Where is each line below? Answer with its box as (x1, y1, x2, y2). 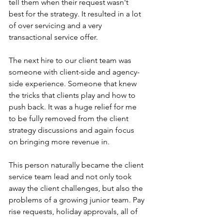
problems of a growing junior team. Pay (9, 195, 146, 205)
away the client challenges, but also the (9, 184, 145, 193)
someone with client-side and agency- (9, 67, 139, 77)
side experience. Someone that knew (9, 79, 139, 89)
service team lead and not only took (9, 172, 134, 182)
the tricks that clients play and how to (9, 91, 138, 100)
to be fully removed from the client (9, 114, 130, 124)
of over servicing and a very (9, 21, 104, 31)
